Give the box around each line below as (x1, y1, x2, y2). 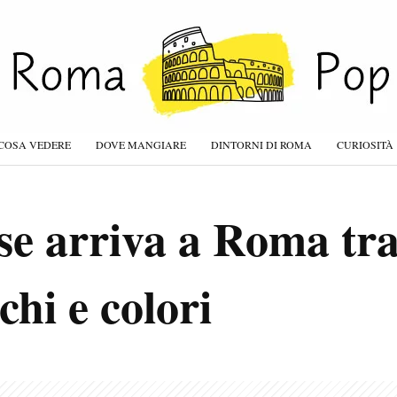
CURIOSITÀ (337, 137, 393, 152)
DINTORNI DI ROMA (211, 137, 312, 152)
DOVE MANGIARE (96, 137, 186, 152)
